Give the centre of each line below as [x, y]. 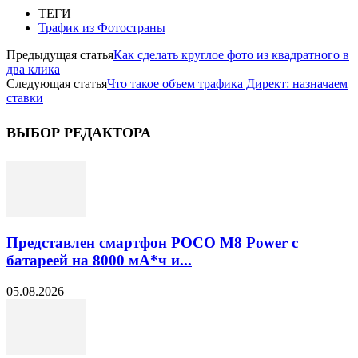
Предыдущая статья [60, 54]
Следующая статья [57, 83]
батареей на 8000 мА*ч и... [99, 261]
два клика [33, 69]
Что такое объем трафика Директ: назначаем [227, 83]
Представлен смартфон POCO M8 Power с [152, 243]
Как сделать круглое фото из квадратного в [231, 54]
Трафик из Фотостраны [102, 27]
